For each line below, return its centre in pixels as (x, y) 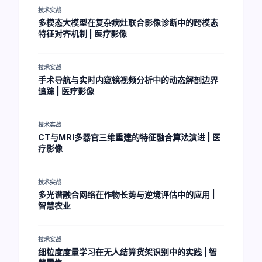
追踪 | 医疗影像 (66, 91)
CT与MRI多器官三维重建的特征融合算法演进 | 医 (129, 137)
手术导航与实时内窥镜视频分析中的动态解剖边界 (128, 80)
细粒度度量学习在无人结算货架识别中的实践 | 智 (127, 252)
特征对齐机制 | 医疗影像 (82, 34)
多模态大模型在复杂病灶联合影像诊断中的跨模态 (128, 23)
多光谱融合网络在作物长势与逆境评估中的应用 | (127, 194)
